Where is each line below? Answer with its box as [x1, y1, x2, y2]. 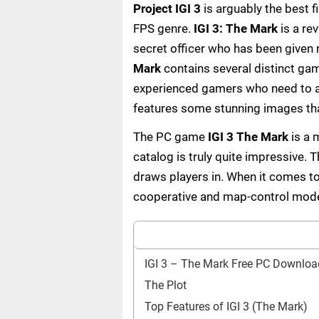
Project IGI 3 [133, 1, 201, 16]
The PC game [133, 130, 208, 144]
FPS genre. [133, 21, 194, 36]
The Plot [145, 278, 187, 292]
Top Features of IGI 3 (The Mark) [145, 300, 308, 313]
